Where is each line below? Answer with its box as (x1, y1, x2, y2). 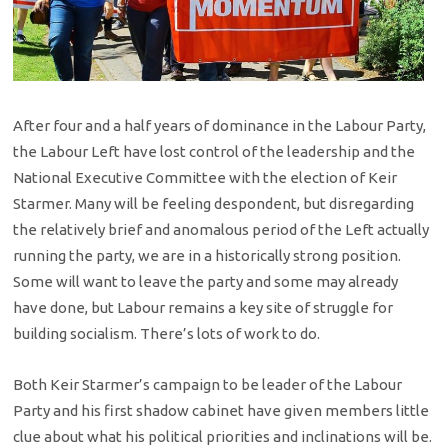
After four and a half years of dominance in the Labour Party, (13, 117, 427, 135)
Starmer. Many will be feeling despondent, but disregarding (13, 195, 415, 213)
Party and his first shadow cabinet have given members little (13, 401, 430, 419)
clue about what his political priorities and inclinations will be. (13, 427, 433, 445)
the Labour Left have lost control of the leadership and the (13, 143, 416, 161)
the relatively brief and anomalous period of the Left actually (13, 221, 430, 239)
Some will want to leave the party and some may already (13, 273, 399, 291)
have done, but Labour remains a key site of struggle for (13, 299, 394, 317)
